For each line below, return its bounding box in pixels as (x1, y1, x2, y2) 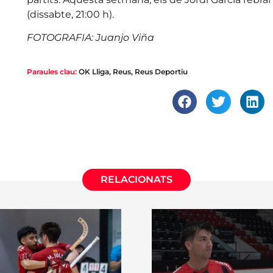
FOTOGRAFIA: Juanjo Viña (26, 32, 154, 44)
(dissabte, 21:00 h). (26, 8, 114, 20)
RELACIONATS (101, 174, 172, 186)
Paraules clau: (26, 66, 77, 76)
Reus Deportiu (134, 66, 188, 76)
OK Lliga (78, 66, 109, 76)
